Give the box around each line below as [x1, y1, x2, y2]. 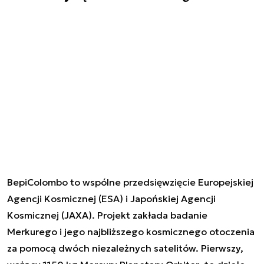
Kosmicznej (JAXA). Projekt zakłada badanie [7, 209, 207, 221]
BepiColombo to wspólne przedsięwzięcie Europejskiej [7, 176, 253, 188]
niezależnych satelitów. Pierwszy [92, 242, 240, 254]
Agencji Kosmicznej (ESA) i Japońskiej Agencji [7, 192, 216, 204]
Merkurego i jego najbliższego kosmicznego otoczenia [7, 225, 255, 237]
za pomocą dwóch [7, 242, 92, 254]
